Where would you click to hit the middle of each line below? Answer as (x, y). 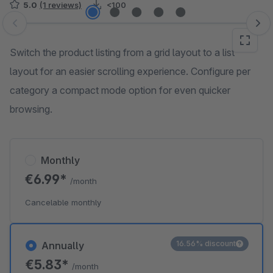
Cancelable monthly (63, 202)
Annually (63, 246)
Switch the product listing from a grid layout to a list (122, 52)
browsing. (31, 109)
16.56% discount (206, 243)
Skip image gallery (49, 29)
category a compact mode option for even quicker (120, 90)
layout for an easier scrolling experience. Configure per (130, 71)
